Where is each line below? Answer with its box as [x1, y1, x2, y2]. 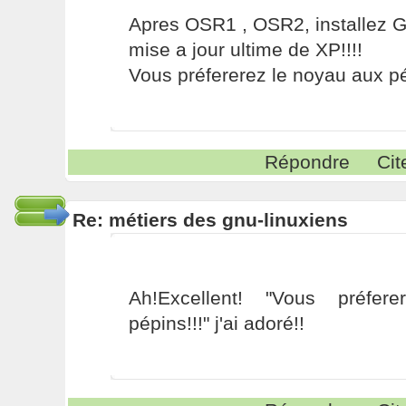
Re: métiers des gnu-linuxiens [72, 209, 348, 230]
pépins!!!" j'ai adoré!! [128, 313, 304, 333]
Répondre [265, 151, 351, 172]
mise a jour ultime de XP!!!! [128, 39, 362, 60]
